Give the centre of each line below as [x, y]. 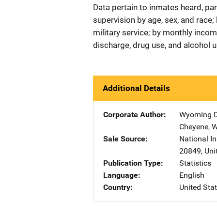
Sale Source [124, 139]
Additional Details [136, 88]
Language [121, 175]
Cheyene [194, 127]
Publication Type [132, 163]
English [192, 175]
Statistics [195, 163]
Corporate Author [133, 115]
